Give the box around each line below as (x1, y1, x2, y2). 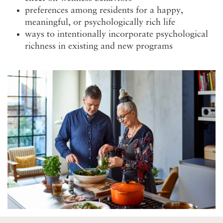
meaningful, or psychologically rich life (25, 18, 175, 27)
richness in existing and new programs (25, 42, 173, 51)
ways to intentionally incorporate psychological (25, 30, 208, 39)
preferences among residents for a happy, (25, 6, 183, 15)
